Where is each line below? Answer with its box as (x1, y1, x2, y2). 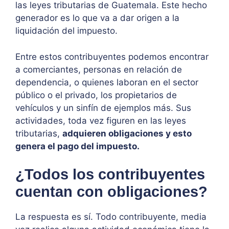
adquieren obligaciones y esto (62, 128, 192, 139)
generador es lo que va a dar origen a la (15, 13, 179, 24)
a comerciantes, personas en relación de (15, 64, 182, 75)
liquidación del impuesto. (15, 26, 118, 36)
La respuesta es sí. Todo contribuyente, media (15, 212, 207, 222)
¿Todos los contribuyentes (15, 166, 205, 183)
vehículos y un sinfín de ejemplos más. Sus (15, 102, 191, 113)
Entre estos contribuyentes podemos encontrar (15, 51, 209, 62)
